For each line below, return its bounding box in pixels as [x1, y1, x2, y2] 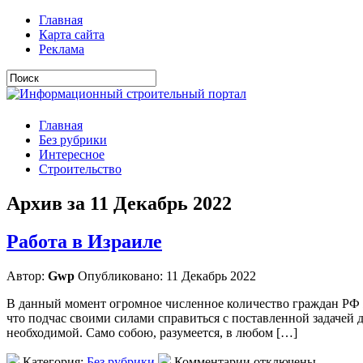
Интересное [39, 147, 105, 161]
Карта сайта [39, 28, 105, 41]
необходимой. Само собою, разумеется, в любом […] [6, 325, 297, 340]
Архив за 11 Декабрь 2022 [6, 192, 232, 214]
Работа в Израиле [6, 230, 162, 252]
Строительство [39, 162, 122, 176]
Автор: [6, 268, 48, 283]
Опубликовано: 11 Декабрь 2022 [75, 268, 256, 283]
